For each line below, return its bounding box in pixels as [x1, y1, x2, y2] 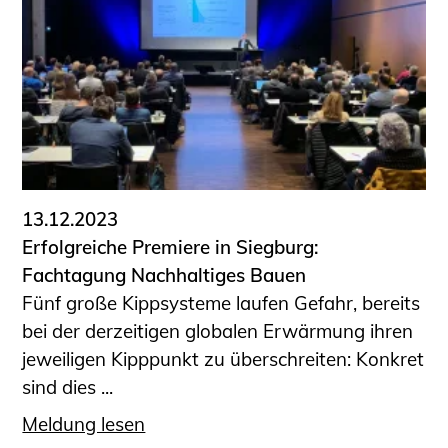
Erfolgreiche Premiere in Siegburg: [22, 235, 319, 260]
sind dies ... [22, 375, 114, 400]
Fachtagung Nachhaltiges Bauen [22, 263, 307, 288]
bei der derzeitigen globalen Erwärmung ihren [22, 319, 414, 344]
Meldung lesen [22, 411, 146, 436]
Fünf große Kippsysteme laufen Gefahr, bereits [22, 291, 421, 316]
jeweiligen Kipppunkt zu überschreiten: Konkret [22, 347, 425, 372]
